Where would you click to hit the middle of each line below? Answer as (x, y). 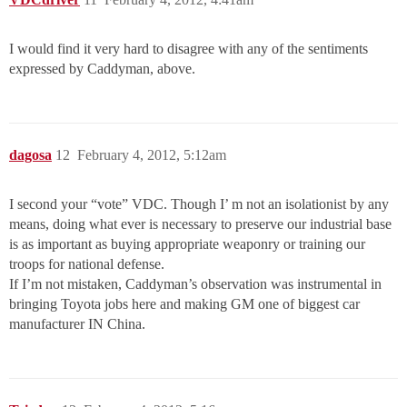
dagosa (30, 155)
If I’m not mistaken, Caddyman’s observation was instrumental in (195, 284)
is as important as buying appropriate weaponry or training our (187, 244)
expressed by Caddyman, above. (102, 69)
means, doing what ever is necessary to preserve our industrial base (200, 224)
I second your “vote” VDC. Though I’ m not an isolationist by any (199, 204)
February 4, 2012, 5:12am (152, 155)
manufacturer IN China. (77, 324)
